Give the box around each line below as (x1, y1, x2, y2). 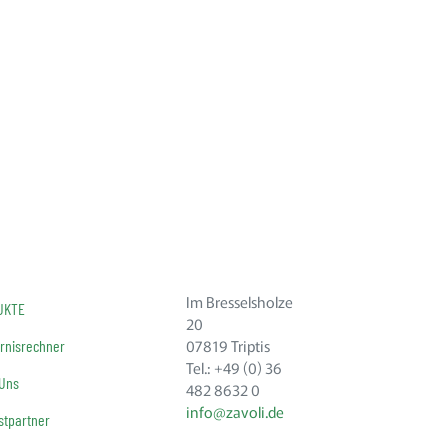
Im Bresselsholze (185, 291, 293, 312)
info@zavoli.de (185, 401, 284, 422)
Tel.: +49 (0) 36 (185, 357, 282, 378)
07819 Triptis (185, 335, 270, 356)
